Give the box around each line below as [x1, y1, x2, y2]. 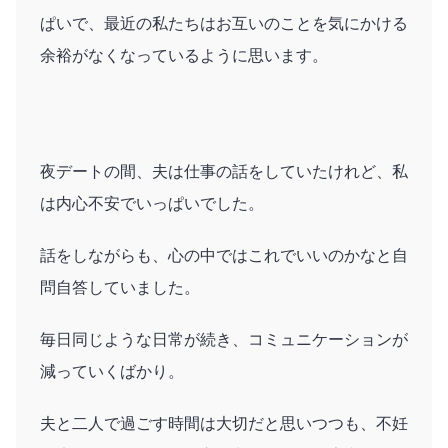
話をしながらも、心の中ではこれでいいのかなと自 [40, 246, 408, 264]
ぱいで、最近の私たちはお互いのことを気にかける [40, 14, 408, 32]
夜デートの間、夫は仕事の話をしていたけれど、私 [40, 162, 408, 180]
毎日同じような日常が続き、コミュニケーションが [40, 330, 408, 348]
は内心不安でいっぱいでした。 [40, 194, 264, 212]
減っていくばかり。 [40, 362, 184, 380]
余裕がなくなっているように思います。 [40, 46, 328, 64]
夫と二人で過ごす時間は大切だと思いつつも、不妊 [40, 414, 408, 432]
